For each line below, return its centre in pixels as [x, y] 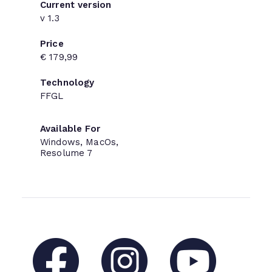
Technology [67, 82]
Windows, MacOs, [79, 142]
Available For [70, 128]
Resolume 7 [66, 153]
